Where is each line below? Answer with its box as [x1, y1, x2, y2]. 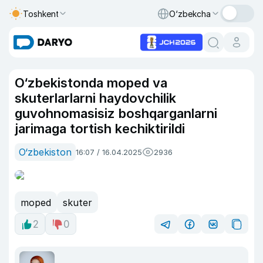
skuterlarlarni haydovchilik [15, 90, 176, 106]
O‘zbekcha [169, 8, 211, 19]
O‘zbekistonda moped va [15, 75, 167, 90]
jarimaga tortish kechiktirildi [15, 121, 185, 136]
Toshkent [23, 8, 59, 19]
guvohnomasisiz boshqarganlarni [15, 106, 217, 121]
